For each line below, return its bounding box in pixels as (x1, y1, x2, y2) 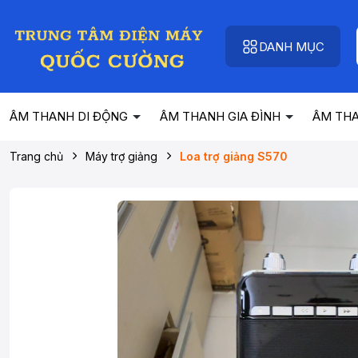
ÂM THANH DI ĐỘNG (10, 109, 131, 124)
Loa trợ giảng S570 (180, 149, 288, 163)
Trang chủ (10, 149, 63, 163)
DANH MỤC (259, 38, 324, 54)
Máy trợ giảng (86, 149, 157, 163)
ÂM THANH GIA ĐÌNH (160, 109, 284, 124)
